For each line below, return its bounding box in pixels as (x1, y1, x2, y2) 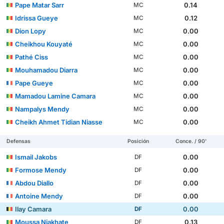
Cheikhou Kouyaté (15, 40, 73, 48)
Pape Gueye (15, 79, 53, 87)
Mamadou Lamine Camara (15, 92, 96, 100)
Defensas (6, 138, 31, 145)
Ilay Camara (15, 205, 52, 213)
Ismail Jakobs (15, 153, 57, 161)
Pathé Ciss (15, 53, 48, 61)
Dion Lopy (15, 27, 46, 35)
